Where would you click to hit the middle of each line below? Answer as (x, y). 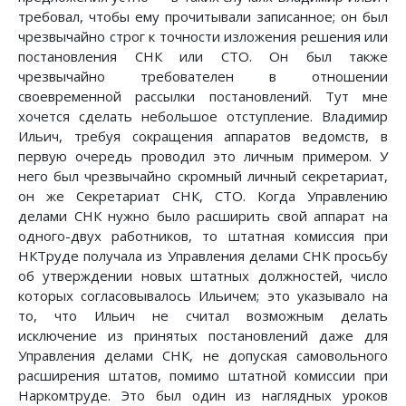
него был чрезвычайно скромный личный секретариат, (203, 176)
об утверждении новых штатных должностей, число (203, 276)
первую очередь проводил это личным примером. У (203, 156)
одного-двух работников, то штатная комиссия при (203, 236)
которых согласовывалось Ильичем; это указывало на (203, 296)
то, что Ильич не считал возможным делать (203, 316)
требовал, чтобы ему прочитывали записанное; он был (203, 17)
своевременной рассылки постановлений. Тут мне (203, 97)
